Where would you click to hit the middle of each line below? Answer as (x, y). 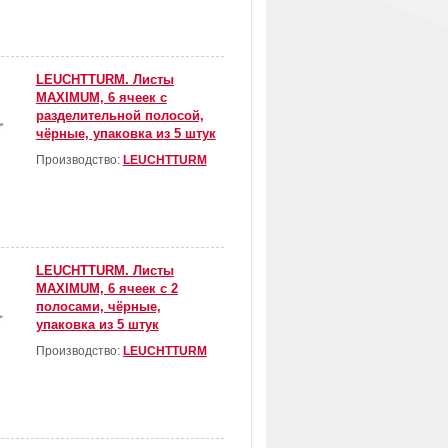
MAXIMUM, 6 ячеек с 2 (106, 289)
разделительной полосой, (119, 116)
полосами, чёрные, (98, 307)
